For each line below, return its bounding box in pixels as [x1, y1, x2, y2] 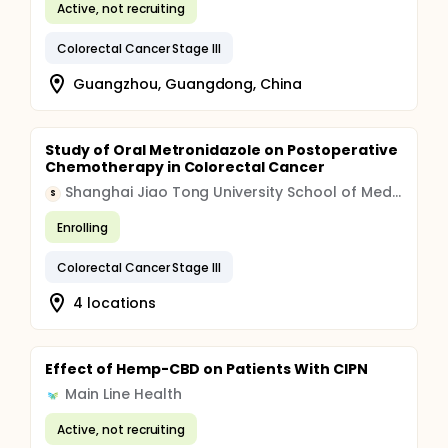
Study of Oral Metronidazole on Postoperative [45, 140, 398, 160]
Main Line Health [65, 384, 182, 404]
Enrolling [57, 218, 108, 236]
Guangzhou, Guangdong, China [73, 73, 303, 94]
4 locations [73, 292, 156, 313]
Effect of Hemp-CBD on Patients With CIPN [45, 359, 368, 379]
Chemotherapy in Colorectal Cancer [45, 157, 326, 177]
